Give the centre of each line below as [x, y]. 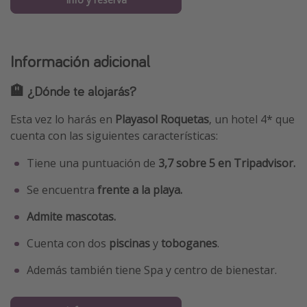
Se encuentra [61, 189]
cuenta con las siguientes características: [114, 135]
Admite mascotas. [71, 216]
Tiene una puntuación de [93, 163]
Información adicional [80, 61]
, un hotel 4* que [252, 119]
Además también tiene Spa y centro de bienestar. [152, 270]
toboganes [189, 243]
